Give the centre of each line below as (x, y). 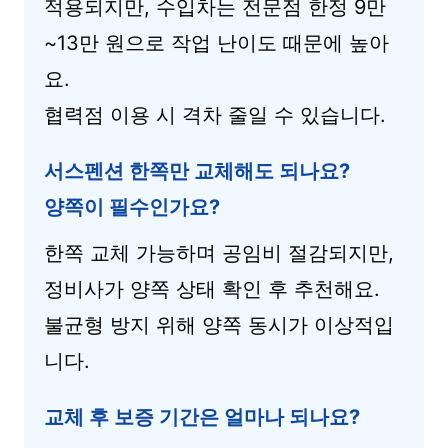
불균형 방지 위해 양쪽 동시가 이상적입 (219, 325)
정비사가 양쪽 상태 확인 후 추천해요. (212, 289)
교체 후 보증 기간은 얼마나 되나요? (202, 417)
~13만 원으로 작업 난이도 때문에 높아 (216, 43)
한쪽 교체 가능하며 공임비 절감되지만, (219, 253)
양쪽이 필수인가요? (132, 207)
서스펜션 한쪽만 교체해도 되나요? (197, 171)
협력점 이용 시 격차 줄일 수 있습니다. (215, 115)
